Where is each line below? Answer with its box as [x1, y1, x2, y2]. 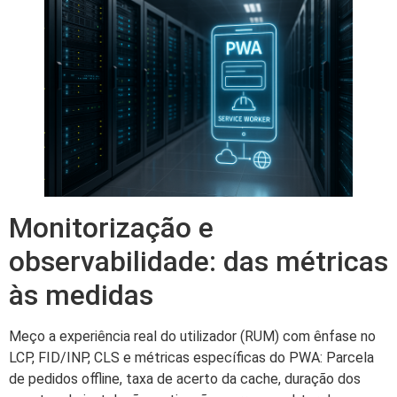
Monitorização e [9, 210, 214, 245]
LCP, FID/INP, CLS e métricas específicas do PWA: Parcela [9, 348, 374, 366]
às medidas [9, 277, 153, 312]
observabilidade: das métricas [9, 244, 388, 278]
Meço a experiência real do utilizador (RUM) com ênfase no [9, 327, 376, 345]
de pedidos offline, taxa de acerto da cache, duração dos [9, 370, 361, 387]
